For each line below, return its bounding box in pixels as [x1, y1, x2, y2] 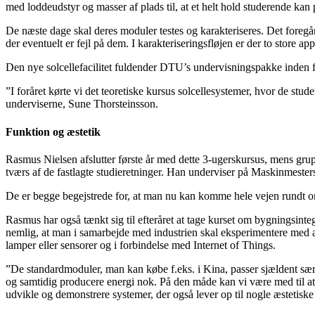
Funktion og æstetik [6, 125, 101, 138]
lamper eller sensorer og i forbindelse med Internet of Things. [6, 238, 276, 251]
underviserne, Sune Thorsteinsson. [6, 98, 158, 110]
